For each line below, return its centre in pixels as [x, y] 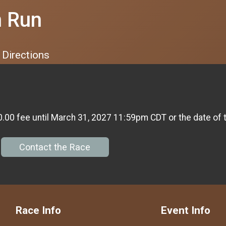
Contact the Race [55, 147]
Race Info [38, 210]
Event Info [186, 210]
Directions [26, 55]
